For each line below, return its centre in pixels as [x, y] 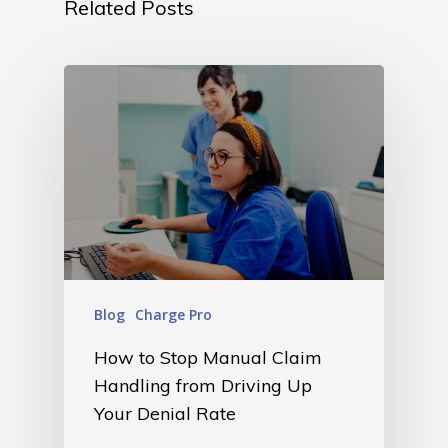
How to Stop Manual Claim [208, 357]
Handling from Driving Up [203, 385]
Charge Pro [173, 314]
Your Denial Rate [165, 413]
